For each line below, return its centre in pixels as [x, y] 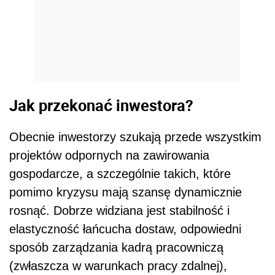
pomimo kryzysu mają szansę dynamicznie [126, 192]
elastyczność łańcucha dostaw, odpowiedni [125, 229]
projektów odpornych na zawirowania [109, 156]
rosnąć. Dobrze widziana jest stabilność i [119, 211]
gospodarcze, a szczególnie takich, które [120, 174]
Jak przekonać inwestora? [101, 105]
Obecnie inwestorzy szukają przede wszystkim [135, 137]
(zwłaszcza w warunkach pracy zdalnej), [118, 266]
